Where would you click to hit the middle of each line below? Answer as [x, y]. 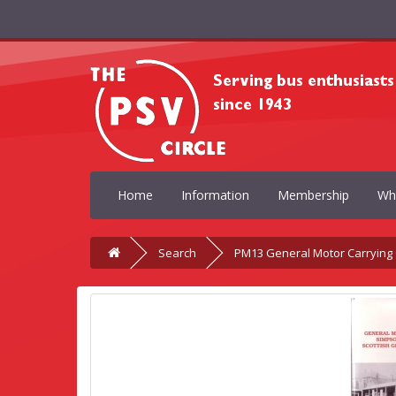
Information [215, 195]
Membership [313, 195]
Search [177, 253]
